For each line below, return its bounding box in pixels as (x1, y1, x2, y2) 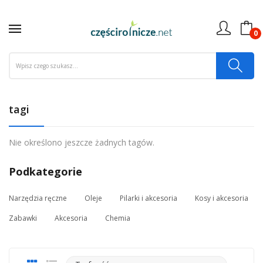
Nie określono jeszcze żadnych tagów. (9, 137, 154, 148)
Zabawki (9, 213, 37, 223)
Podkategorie (9, 164, 82, 178)
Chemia (105, 213, 130, 223)
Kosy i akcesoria (195, 193, 248, 203)
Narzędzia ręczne (9, 193, 67, 203)
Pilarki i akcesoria (120, 193, 177, 203)
